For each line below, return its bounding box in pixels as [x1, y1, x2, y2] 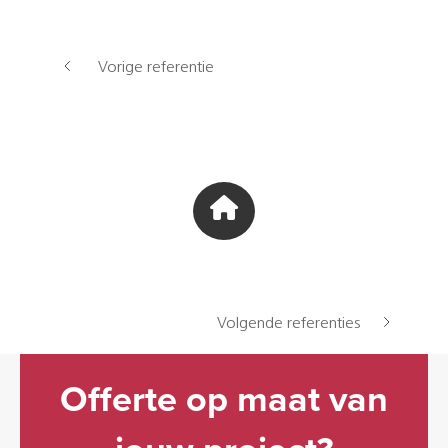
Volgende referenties [217, 316, 360, 333]
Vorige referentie [98, 60, 214, 77]
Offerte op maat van [60, 378, 388, 422]
